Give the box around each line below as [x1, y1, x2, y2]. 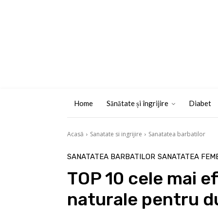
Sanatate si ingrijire [90, 130, 142, 138]
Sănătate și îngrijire [107, 99, 168, 108]
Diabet [189, 99, 211, 108]
